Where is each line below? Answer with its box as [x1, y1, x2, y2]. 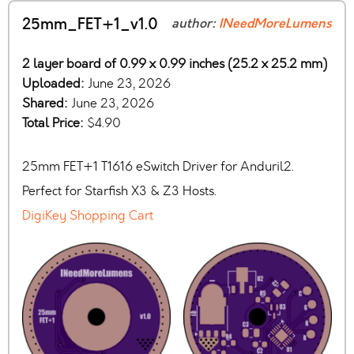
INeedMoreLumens [219, 15, 332, 33]
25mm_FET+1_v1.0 [22, 14, 158, 36]
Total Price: [22, 115, 87, 132]
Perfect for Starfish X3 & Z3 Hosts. [22, 183, 217, 200]
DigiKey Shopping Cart [22, 207, 153, 224]
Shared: [22, 95, 71, 112]
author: [171, 15, 219, 33]
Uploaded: [22, 75, 88, 92]
